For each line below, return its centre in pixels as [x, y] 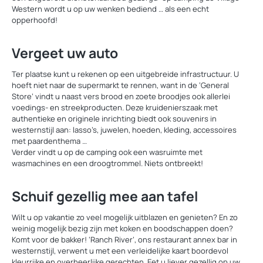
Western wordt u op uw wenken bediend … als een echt [110, 9]
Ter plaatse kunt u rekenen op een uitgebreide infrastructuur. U [125, 74]
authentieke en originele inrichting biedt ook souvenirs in [114, 119]
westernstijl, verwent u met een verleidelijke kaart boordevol [120, 251]
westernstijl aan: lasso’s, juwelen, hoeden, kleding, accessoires [124, 130]
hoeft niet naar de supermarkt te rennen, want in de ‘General [120, 85]
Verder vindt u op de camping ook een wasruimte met [107, 152]
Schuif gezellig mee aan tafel [105, 196]
